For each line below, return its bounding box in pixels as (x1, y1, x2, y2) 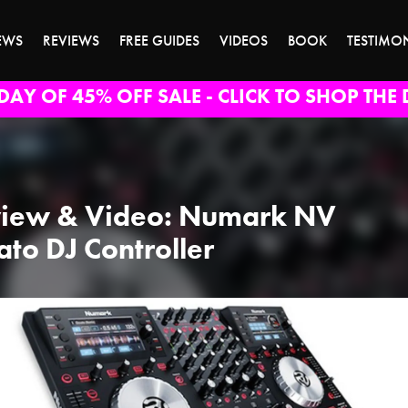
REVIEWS (43, 31, 99, 51)
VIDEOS (219, 31, 268, 51)
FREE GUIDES (119, 31, 199, 51)
